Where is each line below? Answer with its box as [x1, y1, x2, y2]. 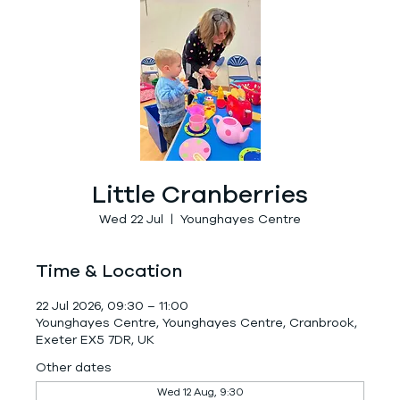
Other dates [36, 359, 112, 376]
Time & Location [36, 259, 182, 283]
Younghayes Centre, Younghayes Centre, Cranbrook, [36, 314, 357, 331]
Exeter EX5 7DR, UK [36, 331, 154, 348]
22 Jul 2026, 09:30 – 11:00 [36, 297, 188, 314]
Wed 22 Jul [99, 211, 163, 228]
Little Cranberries [92, 178, 308, 212]
